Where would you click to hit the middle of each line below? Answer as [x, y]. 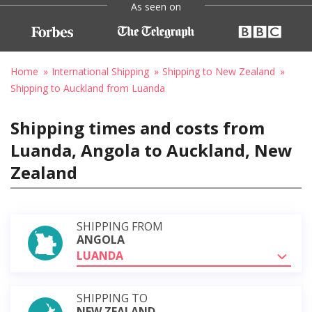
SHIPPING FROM [120, 226]
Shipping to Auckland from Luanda [88, 88]
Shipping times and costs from [138, 127]
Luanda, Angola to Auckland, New [151, 150]
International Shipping [100, 71]
